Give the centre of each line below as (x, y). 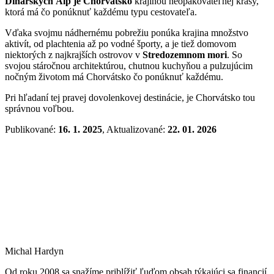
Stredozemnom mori (185, 55)
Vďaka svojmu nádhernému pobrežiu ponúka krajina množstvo (127, 33)
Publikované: (31, 130)
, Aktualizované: (135, 130)
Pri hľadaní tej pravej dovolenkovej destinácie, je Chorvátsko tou (130, 98)
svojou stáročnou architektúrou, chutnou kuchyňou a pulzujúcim (129, 66)
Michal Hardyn (34, 251)
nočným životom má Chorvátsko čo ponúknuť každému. (114, 77)
